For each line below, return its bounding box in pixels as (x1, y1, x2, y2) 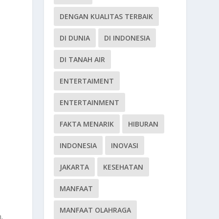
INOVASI (111, 141, 139, 151)
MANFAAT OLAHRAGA (60, 205, 131, 215)
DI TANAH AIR (60, 55, 106, 65)
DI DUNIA (60, 33, 90, 43)
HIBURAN (128, 119, 159, 129)
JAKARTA (60, 162, 89, 172)
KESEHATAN (103, 162, 144, 172)
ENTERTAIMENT (60, 76, 114, 86)
